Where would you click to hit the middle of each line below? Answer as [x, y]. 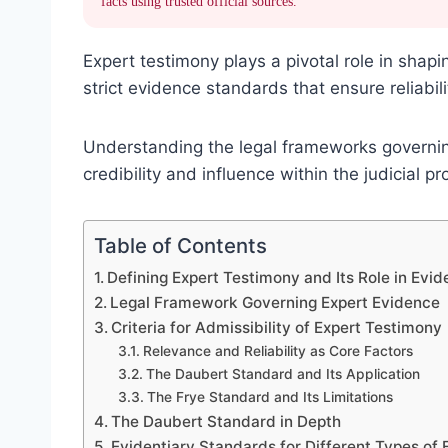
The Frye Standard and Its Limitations [269, 397]
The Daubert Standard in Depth [226, 422]
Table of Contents [180, 246]
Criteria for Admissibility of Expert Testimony [277, 328]
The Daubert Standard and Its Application [282, 374]
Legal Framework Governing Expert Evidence [275, 303]
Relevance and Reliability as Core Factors [277, 351]
